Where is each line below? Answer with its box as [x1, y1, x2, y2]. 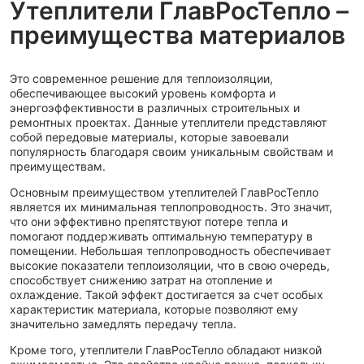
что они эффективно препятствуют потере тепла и [10, 214, 288, 228]
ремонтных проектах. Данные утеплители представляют [10, 115, 327, 129]
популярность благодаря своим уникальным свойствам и [10, 145, 333, 158]
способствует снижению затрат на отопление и [10, 273, 272, 287]
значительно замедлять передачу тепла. [10, 317, 236, 331]
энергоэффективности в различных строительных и [10, 101, 300, 115]
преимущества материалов [10, 20, 345, 50]
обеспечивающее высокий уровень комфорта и [10, 86, 275, 100]
